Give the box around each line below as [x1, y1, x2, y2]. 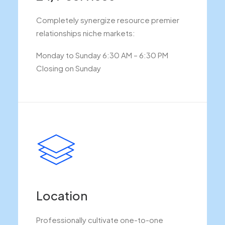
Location [36, 188, 87, 203]
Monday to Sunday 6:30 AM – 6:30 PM [36, 50, 168, 60]
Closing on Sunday [36, 63, 101, 73]
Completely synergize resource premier [36, 15, 179, 25]
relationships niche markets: [36, 28, 135, 38]
